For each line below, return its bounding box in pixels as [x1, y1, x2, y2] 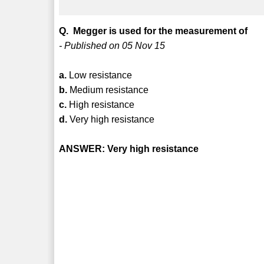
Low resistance [67, 70, 133, 80]
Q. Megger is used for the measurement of [59, 25, 248, 36]
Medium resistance [67, 84, 149, 95]
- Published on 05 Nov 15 [59, 40, 166, 51]
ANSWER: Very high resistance [59, 143, 199, 154]
